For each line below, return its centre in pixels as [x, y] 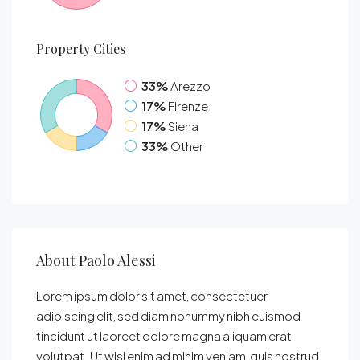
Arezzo [190, 86]
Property [63, 49]
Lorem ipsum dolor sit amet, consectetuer [152, 295]
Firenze [188, 106]
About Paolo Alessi [96, 260]
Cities [108, 49]
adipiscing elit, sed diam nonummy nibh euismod [168, 315]
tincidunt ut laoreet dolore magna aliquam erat [164, 335]
